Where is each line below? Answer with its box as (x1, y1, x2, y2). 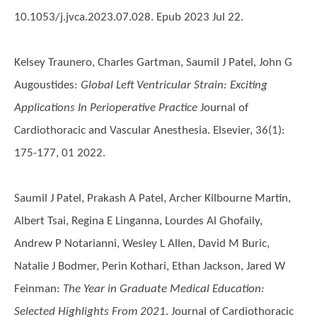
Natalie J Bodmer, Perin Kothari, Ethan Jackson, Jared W (14, 260, 285, 272)
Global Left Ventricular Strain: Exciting (81, 79, 267, 91)
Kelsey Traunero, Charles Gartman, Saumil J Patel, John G (14, 57, 292, 69)
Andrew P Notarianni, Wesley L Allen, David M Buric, (14, 238, 270, 250)
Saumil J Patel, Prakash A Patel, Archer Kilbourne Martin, (14, 192, 291, 204)
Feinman (14, 283, 57, 295)
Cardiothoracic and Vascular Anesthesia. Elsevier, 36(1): (14, 125, 285, 137)
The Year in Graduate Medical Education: (63, 283, 265, 295)
